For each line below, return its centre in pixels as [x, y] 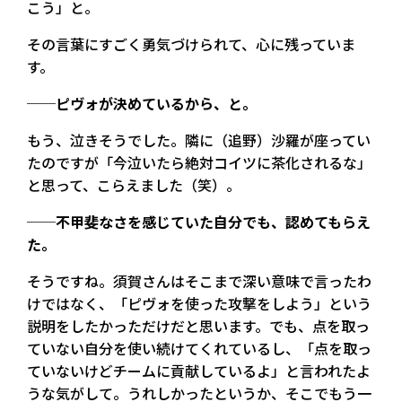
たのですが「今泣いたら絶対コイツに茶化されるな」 [199, 162]
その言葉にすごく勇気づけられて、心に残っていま [191, 44]
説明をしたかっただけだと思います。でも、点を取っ [198, 325]
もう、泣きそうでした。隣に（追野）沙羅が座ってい [199, 140]
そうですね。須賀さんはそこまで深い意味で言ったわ [199, 280]
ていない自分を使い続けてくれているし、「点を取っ [199, 348]
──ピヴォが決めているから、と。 [142, 103]
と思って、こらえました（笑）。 [134, 184]
